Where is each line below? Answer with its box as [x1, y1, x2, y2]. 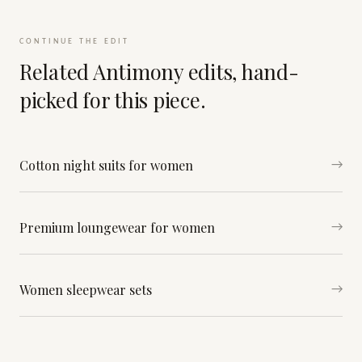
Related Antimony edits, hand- [19, 57, 299, 85]
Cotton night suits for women [19, 157, 193, 174]
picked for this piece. [19, 86, 206, 113]
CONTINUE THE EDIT [19, 37, 130, 46]
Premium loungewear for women [19, 219, 215, 236]
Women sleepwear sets [19, 281, 152, 298]
